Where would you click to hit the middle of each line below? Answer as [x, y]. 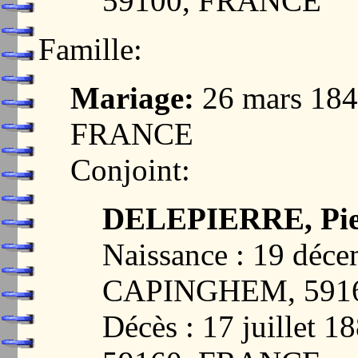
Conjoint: [130, 170]
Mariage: [132, 98]
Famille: [90, 50]
